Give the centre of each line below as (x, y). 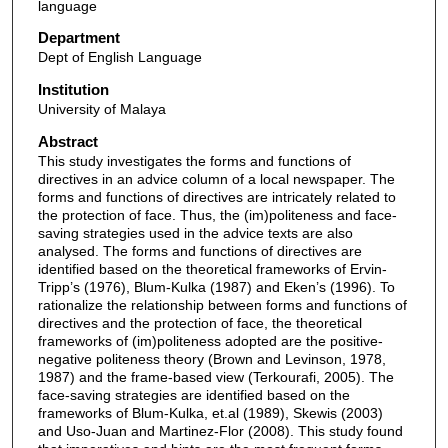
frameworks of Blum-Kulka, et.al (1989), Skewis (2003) (210, 412)
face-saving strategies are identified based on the (193, 394)
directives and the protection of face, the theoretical (199, 322)
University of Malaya (101, 109)
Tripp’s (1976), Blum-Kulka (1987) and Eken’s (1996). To (216, 286)
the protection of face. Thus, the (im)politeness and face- (217, 214)
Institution (73, 90)
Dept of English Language (119, 57)
